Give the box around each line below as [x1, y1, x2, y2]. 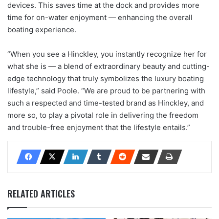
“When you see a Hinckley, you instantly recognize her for [7, 49, 207, 59]
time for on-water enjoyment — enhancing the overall [7, 13, 193, 22]
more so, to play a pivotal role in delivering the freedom [7, 110, 198, 120]
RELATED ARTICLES [7, 187, 75, 200]
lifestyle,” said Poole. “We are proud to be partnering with [7, 86, 205, 95]
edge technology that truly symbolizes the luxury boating [7, 74, 204, 83]
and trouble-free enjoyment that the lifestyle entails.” [7, 123, 190, 132]
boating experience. [7, 25, 76, 34]
